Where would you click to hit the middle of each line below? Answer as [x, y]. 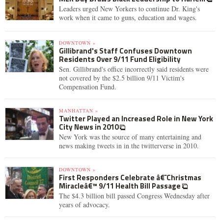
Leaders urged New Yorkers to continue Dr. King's [129, 9]
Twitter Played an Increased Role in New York [136, 119]
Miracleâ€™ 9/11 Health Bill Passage [121, 186]
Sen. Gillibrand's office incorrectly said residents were [134, 69]
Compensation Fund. [88, 87]
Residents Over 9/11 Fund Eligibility [120, 59]
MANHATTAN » [79, 110]
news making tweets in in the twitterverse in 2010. [129, 146]
